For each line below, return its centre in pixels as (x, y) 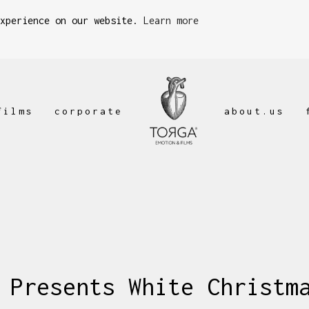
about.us (255, 111)
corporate (88, 111)
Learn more (171, 20)
